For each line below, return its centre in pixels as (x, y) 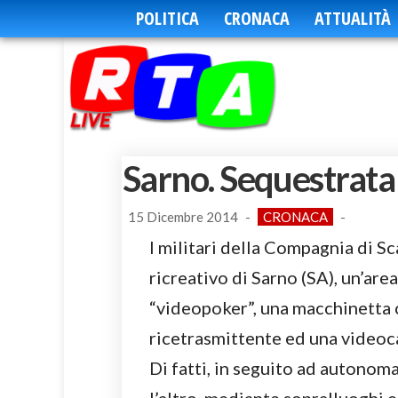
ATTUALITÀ (352, 18)
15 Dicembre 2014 (183, 217)
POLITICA (167, 18)
